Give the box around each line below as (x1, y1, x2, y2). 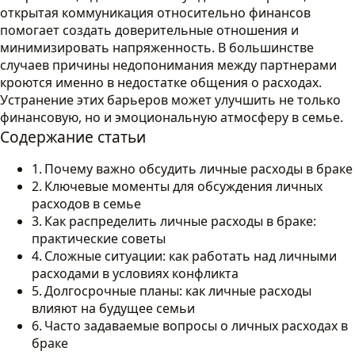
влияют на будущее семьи (32, 300, 195, 317)
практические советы (32, 230, 166, 247)
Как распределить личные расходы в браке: (44, 212, 317, 230)
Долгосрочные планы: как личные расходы (44, 282, 312, 300)
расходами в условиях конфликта (32, 265, 239, 282)
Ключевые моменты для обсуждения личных (44, 177, 323, 195)
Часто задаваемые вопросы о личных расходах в (44, 317, 349, 334)
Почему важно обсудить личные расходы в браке (44, 160, 353, 177)
